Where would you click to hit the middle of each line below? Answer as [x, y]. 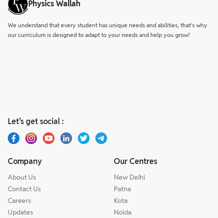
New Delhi [129, 177]
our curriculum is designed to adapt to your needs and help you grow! [99, 35]
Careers [19, 200]
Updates [20, 212]
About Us [22, 177]
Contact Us [24, 189]
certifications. [42, 8]
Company [25, 161]
